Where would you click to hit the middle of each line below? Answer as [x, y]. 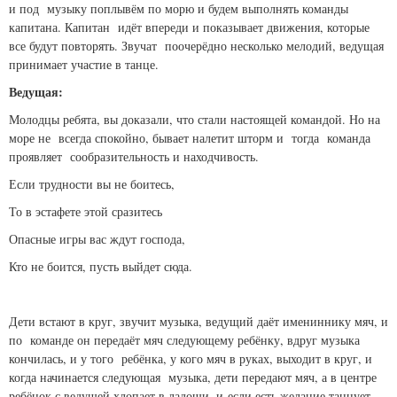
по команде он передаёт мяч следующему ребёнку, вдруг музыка [184, 340]
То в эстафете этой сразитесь [86, 212]
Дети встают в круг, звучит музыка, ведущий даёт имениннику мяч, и [198, 322]
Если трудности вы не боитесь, [92, 184]
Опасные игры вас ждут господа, [97, 239]
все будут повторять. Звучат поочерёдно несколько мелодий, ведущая [196, 46]
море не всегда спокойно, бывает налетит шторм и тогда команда [190, 138]
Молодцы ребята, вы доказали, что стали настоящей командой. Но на [195, 120]
